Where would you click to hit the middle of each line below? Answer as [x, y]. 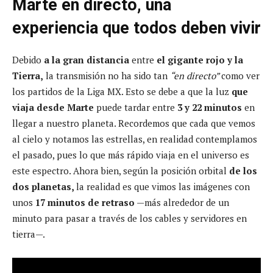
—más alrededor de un [182, 202]
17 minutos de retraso [85, 202]
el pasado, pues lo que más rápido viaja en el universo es [131, 154]
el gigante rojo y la [199, 59]
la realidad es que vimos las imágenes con [163, 186]
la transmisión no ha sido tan [107, 75]
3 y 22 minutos [210, 107]
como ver [240, 75]
